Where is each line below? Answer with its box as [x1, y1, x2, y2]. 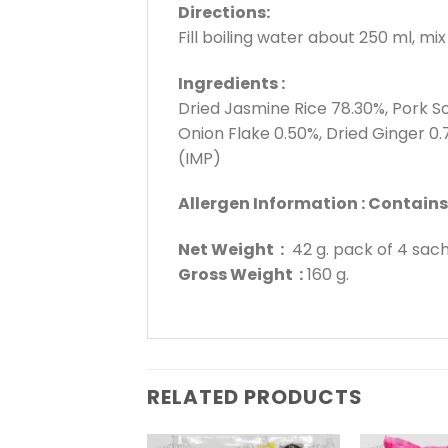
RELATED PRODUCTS [147, 383, 363, 412]
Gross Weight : [178, 263, 303, 287]
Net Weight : [178, 238, 284, 262]
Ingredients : [178, 71, 285, 95]
